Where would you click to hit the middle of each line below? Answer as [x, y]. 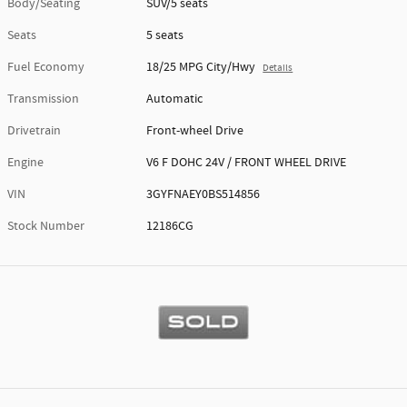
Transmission [43, 99]
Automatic [175, 99]
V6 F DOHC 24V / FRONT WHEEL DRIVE [247, 163]
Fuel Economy [46, 68]
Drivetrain [34, 131]
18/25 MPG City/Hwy [201, 68]
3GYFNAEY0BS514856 [203, 195]
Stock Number [46, 227]
